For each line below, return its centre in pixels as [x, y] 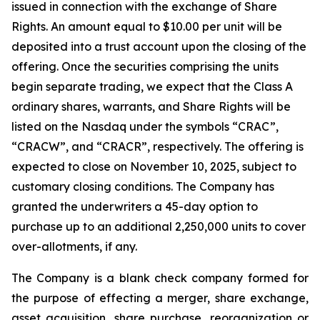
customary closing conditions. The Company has [143, 186]
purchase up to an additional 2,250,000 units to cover [159, 226]
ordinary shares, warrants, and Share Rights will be [151, 106]
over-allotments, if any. [74, 246]
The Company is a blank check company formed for [160, 278]
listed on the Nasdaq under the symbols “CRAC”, [145, 126]
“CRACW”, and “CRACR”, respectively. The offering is [157, 146]
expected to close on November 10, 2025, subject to [154, 166]
